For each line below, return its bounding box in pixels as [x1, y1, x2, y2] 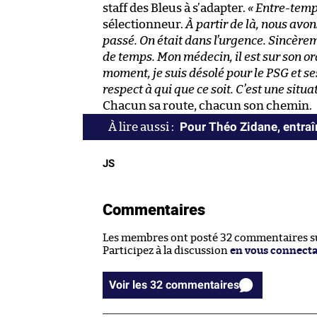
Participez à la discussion [103, 246, 230, 257]
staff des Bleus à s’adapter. [103, 2, 248, 15]
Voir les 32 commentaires [166, 278, 239, 292]
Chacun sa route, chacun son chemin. [103, 100, 312, 113]
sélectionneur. [103, 18, 185, 31]
